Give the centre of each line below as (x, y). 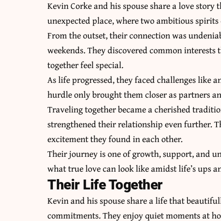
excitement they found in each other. (115, 139)
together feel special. (86, 65)
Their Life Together (105, 185)
